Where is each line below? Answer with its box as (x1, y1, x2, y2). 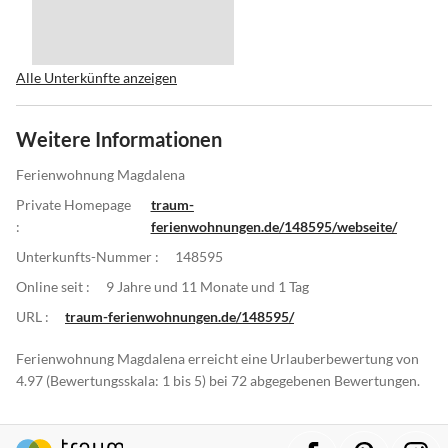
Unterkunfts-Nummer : (16, 247, 159, 265)
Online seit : (16, 277, 90, 295)
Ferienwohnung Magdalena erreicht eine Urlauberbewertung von (16, 349, 419, 367)
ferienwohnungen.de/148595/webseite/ (150, 217, 397, 235)
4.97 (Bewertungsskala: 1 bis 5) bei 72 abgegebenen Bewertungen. (16, 371, 420, 389)
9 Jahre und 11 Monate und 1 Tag (106, 277, 309, 295)
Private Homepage (16, 195, 131, 213)
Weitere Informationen (16, 126, 222, 151)
